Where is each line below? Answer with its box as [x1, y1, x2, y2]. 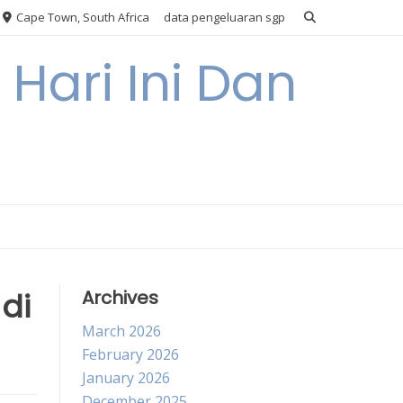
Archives [82, 285, 158, 310]
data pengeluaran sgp [164, 9, 285, 25]
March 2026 [82, 321, 161, 341]
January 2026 [82, 368, 170, 388]
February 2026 [82, 345, 179, 364]
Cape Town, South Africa [13, 9, 149, 25]
